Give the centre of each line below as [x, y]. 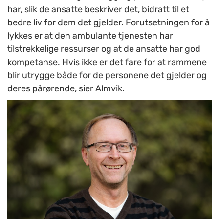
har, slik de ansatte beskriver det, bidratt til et [98, 10]
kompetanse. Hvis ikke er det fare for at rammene [107, 62]
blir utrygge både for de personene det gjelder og [107, 76]
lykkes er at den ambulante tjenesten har [90, 36]
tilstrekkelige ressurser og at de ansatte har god [104, 49]
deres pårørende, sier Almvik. [66, 89]
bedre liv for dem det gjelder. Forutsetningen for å [109, 23]
